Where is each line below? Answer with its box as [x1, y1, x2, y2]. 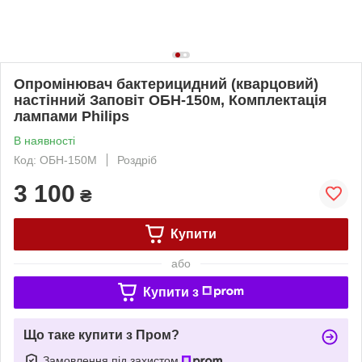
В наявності [14, 133, 75, 147]
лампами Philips [14, 107, 129, 124]
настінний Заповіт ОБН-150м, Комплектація [14, 91, 327, 108]
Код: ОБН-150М [14, 153, 97, 166]
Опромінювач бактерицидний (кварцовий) [14, 75, 318, 92]
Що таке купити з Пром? [23, 327, 179, 342]
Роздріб [117, 153, 157, 166]
